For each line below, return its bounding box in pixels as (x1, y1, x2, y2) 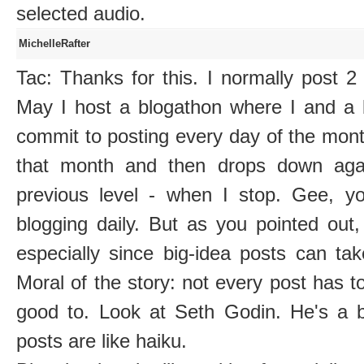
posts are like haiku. (16, 329, 187, 352)
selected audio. (16, 2, 145, 24)
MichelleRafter (19, 37, 90, 50)
